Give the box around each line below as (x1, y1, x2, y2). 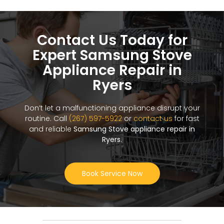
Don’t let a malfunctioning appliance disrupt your (24, 103, 200, 113)
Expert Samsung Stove (32, 45, 192, 65)
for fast (172, 113, 199, 124)
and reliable (29, 124, 73, 134)
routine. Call (24, 113, 69, 124)
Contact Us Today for (36, 30, 187, 50)
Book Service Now (81, 168, 142, 179)
